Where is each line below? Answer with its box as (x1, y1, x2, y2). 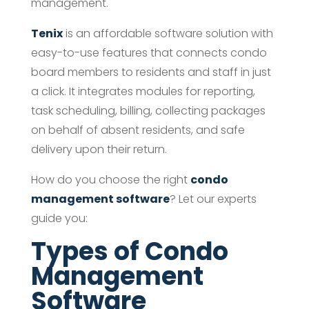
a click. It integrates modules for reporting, (30, 83, 255, 99)
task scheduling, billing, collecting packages (30, 102, 266, 119)
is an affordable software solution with (65, 25, 273, 41)
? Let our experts (169, 190, 257, 207)
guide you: (30, 210, 88, 226)
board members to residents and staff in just (30, 63, 271, 80)
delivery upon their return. (30, 141, 167, 157)
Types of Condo (30, 233, 228, 269)
